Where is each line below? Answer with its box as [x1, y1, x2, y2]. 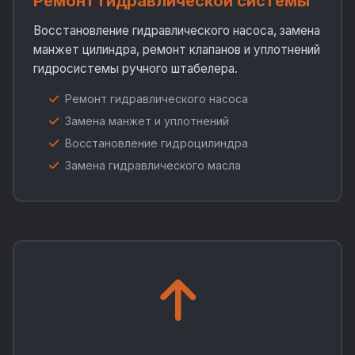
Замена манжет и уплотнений [65, 114, 229, 128]
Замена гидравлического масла [65, 158, 241, 172]
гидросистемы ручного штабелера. [33, 61, 238, 76]
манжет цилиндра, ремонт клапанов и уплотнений [33, 42, 320, 57]
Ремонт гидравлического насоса [65, 92, 248, 105]
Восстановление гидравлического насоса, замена [33, 23, 320, 38]
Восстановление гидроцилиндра [65, 136, 248, 150]
